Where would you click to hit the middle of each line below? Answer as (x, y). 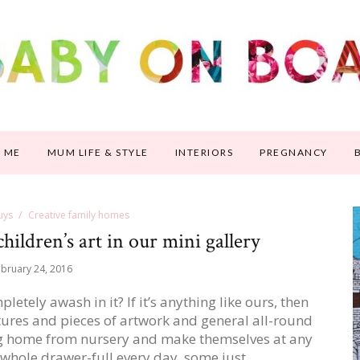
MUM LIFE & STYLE (98, 152)
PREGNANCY (294, 152)
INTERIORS (204, 152)
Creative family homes (78, 215)
